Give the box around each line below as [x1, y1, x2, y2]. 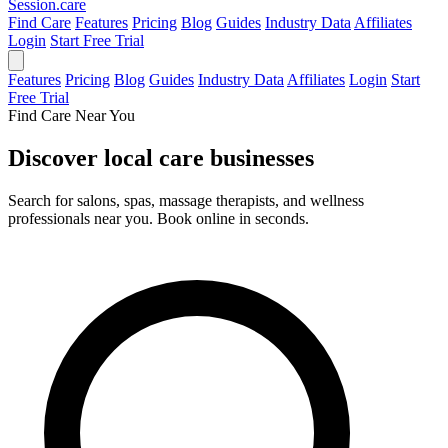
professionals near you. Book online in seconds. [8, 209, 309, 227]
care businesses [159, 144, 314, 171]
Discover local [8, 144, 159, 171]
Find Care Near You [8, 107, 135, 124]
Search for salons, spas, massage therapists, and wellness [8, 191, 364, 209]
